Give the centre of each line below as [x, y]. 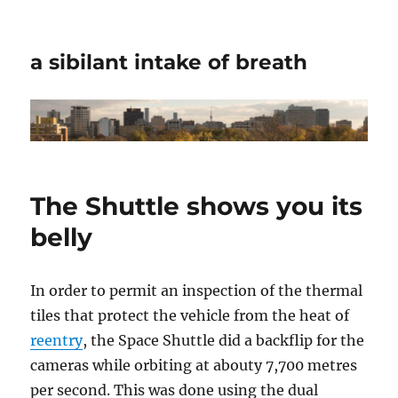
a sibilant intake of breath [169, 62]
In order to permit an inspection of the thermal [197, 291]
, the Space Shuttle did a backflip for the [224, 341]
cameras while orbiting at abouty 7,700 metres [194, 366]
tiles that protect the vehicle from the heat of [190, 316]
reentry [57, 341]
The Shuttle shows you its [197, 207]
